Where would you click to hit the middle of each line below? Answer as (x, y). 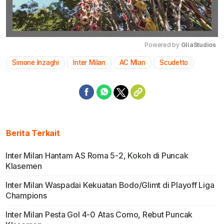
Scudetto (174, 63)
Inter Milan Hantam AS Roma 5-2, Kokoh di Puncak (97, 156)
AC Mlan (132, 63)
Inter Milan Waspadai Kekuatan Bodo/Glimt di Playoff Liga (110, 185)
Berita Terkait (33, 133)
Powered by (163, 45)
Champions (26, 196)
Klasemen (23, 166)
